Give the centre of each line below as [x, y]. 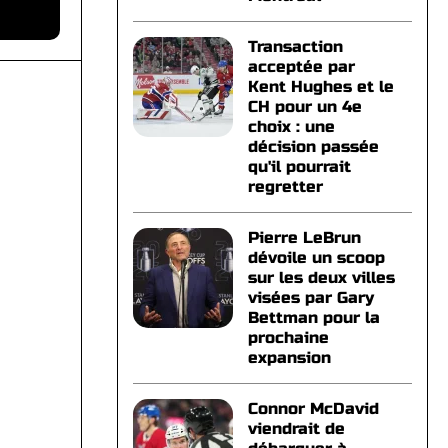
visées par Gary [310, 297]
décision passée [313, 146]
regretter [285, 186]
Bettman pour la [313, 317]
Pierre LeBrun [304, 237]
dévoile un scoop [316, 257]
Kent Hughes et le [320, 86]
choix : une [291, 126]
